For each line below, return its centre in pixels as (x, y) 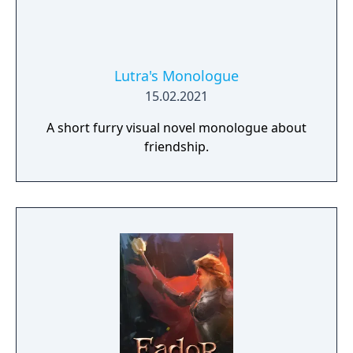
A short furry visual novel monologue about (176, 128)
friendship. (176, 147)
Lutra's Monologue (176, 76)
